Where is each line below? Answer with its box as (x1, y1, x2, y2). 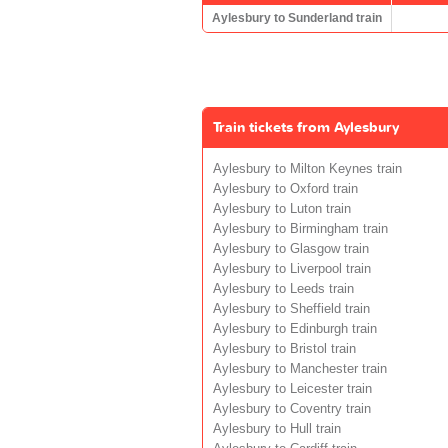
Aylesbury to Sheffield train (213, 301, 370, 316)
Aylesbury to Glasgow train (213, 241, 369, 256)
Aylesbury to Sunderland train (212, 10, 382, 25)
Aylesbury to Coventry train (213, 401, 371, 416)
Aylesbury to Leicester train (213, 381, 372, 396)
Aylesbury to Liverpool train (213, 261, 371, 276)
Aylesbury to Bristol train (213, 341, 356, 356)
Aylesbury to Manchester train (213, 361, 387, 376)
